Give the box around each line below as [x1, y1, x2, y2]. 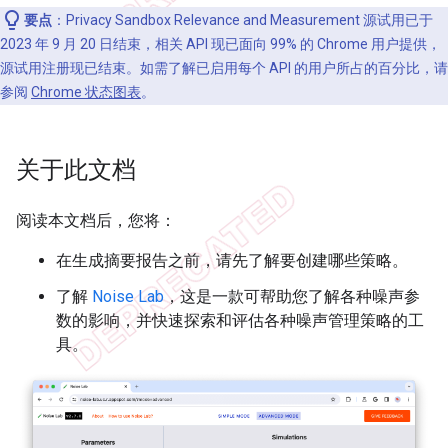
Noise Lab [92, 286, 164, 306]
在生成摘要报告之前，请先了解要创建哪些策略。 [56, 250, 408, 270]
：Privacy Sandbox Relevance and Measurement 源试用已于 [52, 11, 433, 28]
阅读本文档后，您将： [16, 210, 176, 230]
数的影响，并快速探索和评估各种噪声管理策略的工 [56, 310, 424, 330]
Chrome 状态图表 [31, 83, 141, 100]
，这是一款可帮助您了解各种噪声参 [164, 286, 420, 306]
